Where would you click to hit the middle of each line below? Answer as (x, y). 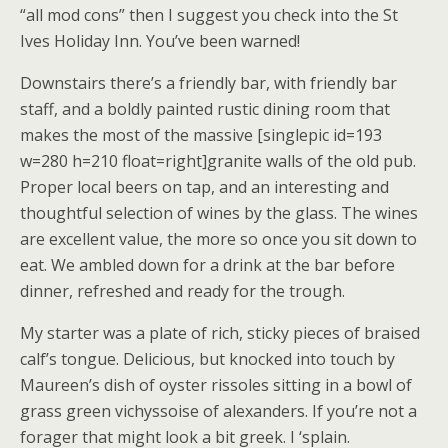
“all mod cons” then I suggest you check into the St (209, 15)
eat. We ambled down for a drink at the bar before (207, 265)
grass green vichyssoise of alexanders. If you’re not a (218, 411)
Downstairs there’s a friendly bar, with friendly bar (208, 83)
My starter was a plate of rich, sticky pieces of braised (220, 333)
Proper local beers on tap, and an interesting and (204, 187)
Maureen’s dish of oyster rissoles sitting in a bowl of (216, 385)
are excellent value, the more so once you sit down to (218, 239)
